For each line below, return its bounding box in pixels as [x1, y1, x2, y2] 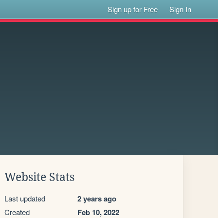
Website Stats [4, 171, 74, 183]
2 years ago [77, 193, 116, 204]
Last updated [4, 193, 45, 203]
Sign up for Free [108, 4, 158, 14]
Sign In [169, 4, 192, 14]
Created [4, 207, 30, 217]
